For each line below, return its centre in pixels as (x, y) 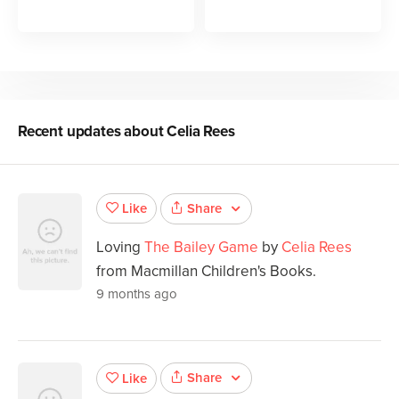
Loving (120, 247)
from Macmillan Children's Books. (206, 271)
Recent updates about (93, 131)
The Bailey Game (201, 247)
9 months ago (137, 293)
